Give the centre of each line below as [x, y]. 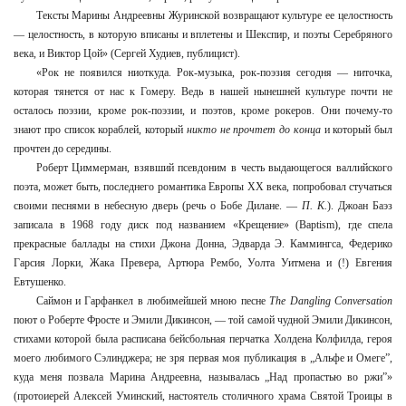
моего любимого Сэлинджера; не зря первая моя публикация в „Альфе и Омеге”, [203, 358]
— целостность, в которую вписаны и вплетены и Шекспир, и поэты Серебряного [203, 34]
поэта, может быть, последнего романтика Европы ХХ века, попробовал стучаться [203, 187]
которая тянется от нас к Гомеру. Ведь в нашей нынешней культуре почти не [203, 92]
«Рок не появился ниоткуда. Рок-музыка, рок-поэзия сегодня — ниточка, [214, 72]
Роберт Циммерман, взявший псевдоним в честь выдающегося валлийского [214, 168]
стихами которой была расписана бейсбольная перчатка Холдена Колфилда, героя [203, 339]
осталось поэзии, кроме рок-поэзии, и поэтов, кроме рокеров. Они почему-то [203, 111]
